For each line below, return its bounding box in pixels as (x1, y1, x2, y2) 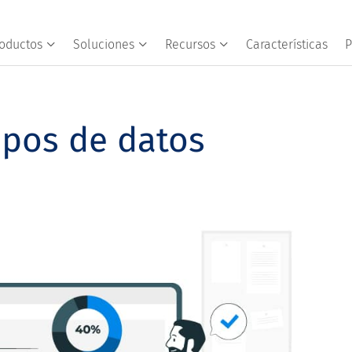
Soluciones (72, 37, 134, 52)
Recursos (164, 37, 215, 52)
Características (245, 37, 328, 52)
